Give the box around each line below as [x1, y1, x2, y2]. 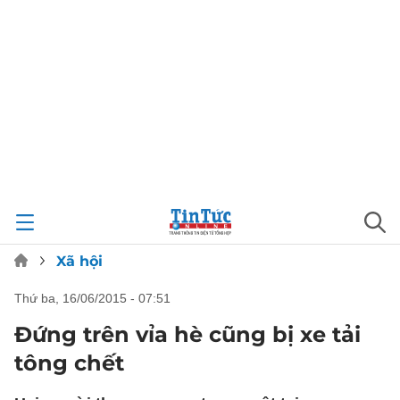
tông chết [14, 350, 124, 376]
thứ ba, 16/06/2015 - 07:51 [22, 291, 171, 305]
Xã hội [56, 253, 103, 270]
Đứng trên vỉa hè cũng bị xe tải [14, 321, 361, 347]
